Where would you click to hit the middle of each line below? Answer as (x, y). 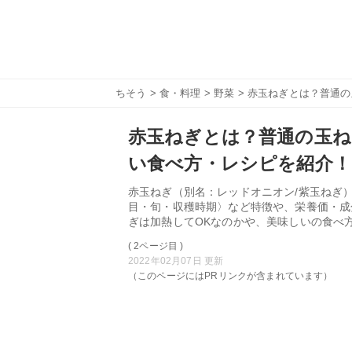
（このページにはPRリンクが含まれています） (231, 276)
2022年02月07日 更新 (176, 261)
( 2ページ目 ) (156, 246)
